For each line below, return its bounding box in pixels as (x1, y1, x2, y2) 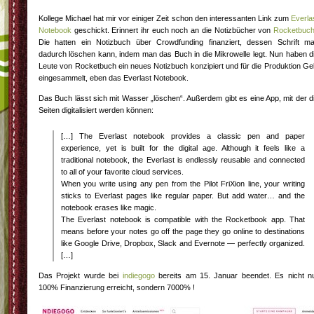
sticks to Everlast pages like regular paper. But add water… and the (61, 191, 305, 200)
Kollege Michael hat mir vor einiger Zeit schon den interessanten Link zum (39, 14, 291, 22)
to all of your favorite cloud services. (61, 168, 184, 176)
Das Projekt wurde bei (39, 271, 123, 280)
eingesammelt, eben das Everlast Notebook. (39, 74, 189, 82)
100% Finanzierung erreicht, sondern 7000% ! (39, 283, 195, 292)
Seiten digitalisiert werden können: (39, 106, 153, 114)
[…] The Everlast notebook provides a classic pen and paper (61, 132, 305, 140)
